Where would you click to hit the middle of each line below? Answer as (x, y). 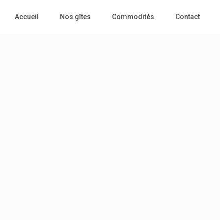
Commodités (133, 17)
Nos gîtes (75, 17)
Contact (187, 17)
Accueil (27, 17)
